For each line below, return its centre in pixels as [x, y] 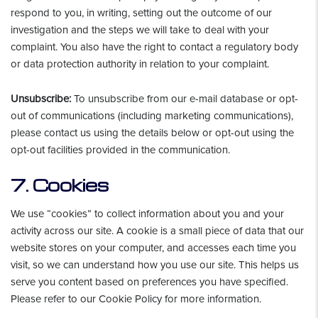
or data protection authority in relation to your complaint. [140, 64]
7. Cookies [60, 185]
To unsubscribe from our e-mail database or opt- [185, 99]
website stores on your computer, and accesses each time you [153, 248]
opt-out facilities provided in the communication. [120, 150]
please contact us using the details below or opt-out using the [152, 133]
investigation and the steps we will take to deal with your [140, 30]
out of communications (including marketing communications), [152, 116]
